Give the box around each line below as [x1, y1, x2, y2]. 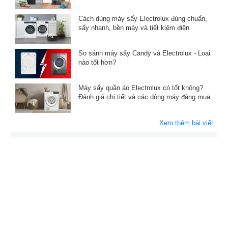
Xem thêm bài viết [159, 119, 213, 127]
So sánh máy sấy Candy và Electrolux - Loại [78, 49, 210, 58]
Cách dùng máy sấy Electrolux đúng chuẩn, [78, 14, 207, 22]
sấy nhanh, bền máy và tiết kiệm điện [78, 23, 189, 32]
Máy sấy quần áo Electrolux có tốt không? [78, 84, 203, 92]
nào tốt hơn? [78, 59, 116, 67]
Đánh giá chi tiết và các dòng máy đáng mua [78, 93, 210, 101]
